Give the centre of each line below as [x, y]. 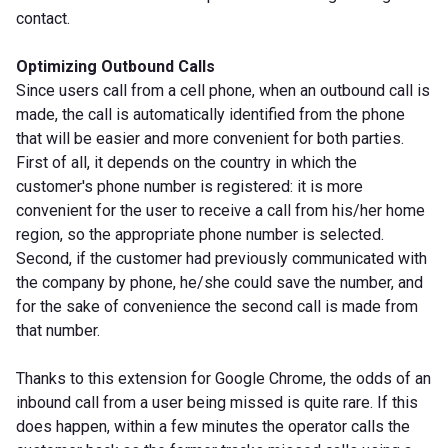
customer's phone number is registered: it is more [189, 186]
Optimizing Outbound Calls [117, 66]
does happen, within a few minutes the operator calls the [213, 426]
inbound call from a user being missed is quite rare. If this [217, 402]
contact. [43, 18]
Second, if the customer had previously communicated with [221, 258]
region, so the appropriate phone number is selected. [200, 234]
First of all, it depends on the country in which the [186, 162]
